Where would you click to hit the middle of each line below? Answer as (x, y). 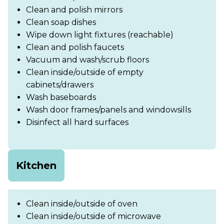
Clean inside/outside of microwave (93, 216)
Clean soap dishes (61, 22)
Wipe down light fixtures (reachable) (100, 34)
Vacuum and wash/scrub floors (87, 59)
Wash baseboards (61, 97)
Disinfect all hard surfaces (77, 122)
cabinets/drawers (60, 84)
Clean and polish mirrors (74, 9)
